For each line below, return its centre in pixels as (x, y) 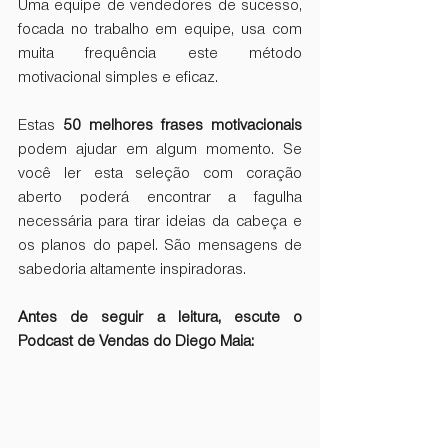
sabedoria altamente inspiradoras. (134, 269)
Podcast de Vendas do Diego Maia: (138, 341)
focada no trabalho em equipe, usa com (160, 29)
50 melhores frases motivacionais (178, 125)
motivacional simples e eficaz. (120, 77)
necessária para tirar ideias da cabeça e (160, 221)
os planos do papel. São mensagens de (160, 245)
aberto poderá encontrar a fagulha (160, 197)
